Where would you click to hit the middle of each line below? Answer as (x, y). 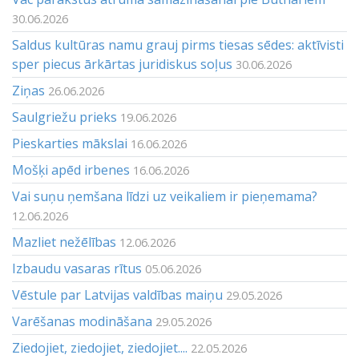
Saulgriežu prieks (65, 117)
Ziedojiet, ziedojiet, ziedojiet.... (100, 348)
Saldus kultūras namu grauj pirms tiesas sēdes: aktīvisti (178, 45)
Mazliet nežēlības (64, 242)
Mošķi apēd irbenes (71, 170)
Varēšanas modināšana (82, 321)
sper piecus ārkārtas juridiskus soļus (122, 64)
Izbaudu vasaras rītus (77, 268)
